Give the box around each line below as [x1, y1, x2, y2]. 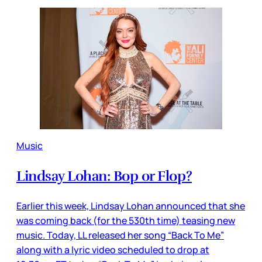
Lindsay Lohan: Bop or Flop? [16, 167, 192, 185]
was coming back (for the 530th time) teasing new [16, 213, 235, 227]
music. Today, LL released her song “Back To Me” [16, 228, 224, 242]
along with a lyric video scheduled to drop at [16, 243, 209, 256]
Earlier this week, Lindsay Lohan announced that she [16, 199, 245, 212]
